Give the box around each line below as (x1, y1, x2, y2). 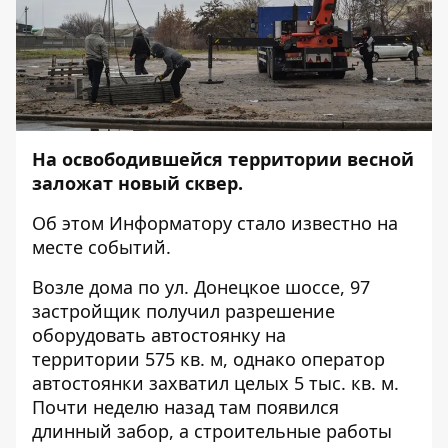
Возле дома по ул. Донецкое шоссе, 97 (32, 275, 370, 299)
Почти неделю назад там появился (32, 395, 339, 419)
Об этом (32, 211, 109, 235)
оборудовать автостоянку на (32, 323, 286, 347)
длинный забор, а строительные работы (32, 419, 392, 443)
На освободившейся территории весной (32, 147, 414, 171)
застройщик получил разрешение (32, 299, 335, 323)
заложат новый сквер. (32, 171, 243, 195)
